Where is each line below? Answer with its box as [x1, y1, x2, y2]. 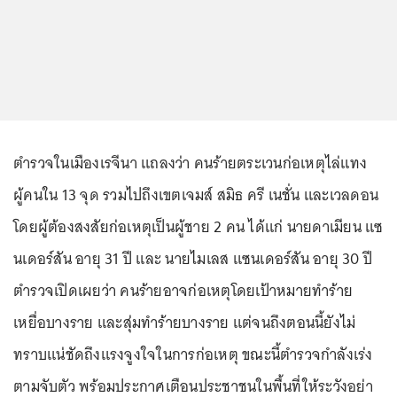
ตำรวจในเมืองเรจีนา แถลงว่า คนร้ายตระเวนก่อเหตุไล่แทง [13, 149, 367, 176]
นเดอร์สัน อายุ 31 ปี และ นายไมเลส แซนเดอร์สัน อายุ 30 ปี [13, 245, 372, 272]
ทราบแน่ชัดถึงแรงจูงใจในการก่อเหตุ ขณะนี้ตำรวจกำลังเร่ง [13, 340, 373, 368]
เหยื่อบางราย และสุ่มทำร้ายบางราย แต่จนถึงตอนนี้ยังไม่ [13, 308, 356, 336]
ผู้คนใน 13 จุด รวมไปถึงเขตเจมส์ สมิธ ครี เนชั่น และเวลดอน [13, 181, 378, 208]
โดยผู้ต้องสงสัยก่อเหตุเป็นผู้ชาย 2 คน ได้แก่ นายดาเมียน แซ [13, 213, 384, 240]
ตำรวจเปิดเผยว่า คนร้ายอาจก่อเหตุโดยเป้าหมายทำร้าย [13, 276, 353, 304]
